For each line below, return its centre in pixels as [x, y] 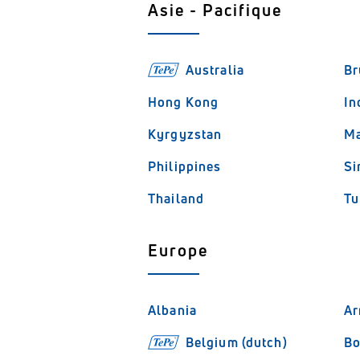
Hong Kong [184, 102]
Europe [178, 250]
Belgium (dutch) [236, 342]
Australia [215, 70]
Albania [172, 310]
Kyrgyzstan [185, 134]
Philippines [185, 166]
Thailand [176, 198]
